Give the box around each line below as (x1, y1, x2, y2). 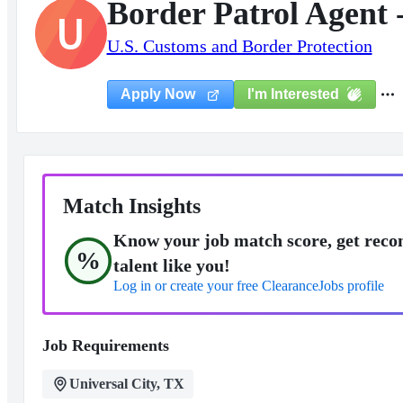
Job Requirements (41, 336, 169, 354)
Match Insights (62, 194, 201, 218)
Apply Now (120, 86, 199, 102)
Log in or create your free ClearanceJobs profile (112, 278, 384, 293)
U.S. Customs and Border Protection (106, 36, 372, 56)
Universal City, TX (68, 376, 184, 391)
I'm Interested (246, 85, 339, 102)
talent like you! (112, 255, 230, 275)
